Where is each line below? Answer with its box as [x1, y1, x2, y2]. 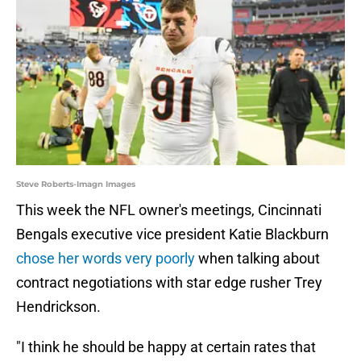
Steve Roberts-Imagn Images [16, 179, 135, 190]
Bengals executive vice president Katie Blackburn [16, 226, 329, 243]
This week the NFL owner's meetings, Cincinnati [16, 201, 322, 219]
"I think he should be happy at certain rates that [16, 338, 316, 356]
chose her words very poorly [16, 250, 195, 268]
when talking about [195, 250, 320, 268]
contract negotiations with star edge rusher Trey [16, 274, 322, 292]
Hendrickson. [16, 298, 101, 316]
